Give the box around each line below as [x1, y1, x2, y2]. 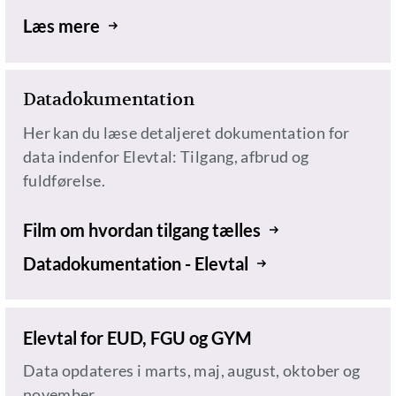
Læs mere [22, 15, 100, 37]
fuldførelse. [22, 171, 106, 191]
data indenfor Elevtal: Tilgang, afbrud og [22, 147, 309, 167]
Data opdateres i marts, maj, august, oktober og [22, 361, 361, 381]
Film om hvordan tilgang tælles [22, 219, 261, 241]
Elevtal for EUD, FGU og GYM [22, 327, 252, 349]
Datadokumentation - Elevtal [22, 253, 248, 275]
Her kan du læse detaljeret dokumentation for [22, 123, 350, 143]
